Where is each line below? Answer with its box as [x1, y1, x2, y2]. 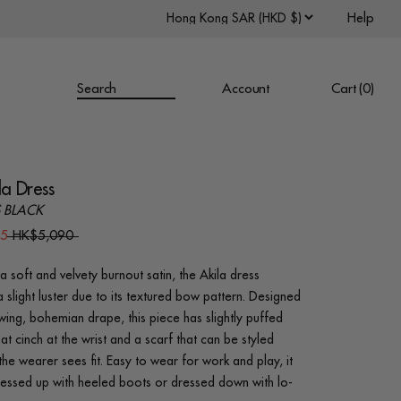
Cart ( [331, 82, 363, 96]
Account [222, 82, 270, 96]
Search [77, 82, 117, 96]
